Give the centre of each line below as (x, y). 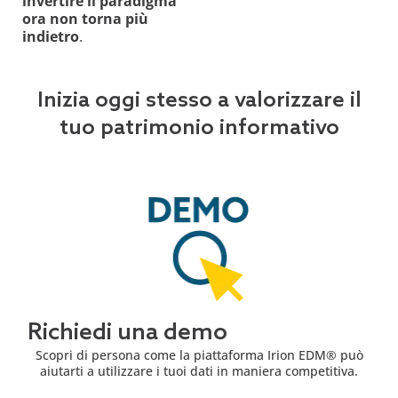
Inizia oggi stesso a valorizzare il (199, 100)
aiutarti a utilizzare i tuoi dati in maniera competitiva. (199, 370)
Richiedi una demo (128, 333)
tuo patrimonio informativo (199, 128)
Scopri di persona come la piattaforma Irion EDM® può (199, 354)
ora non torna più (85, 18)
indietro (51, 36)
